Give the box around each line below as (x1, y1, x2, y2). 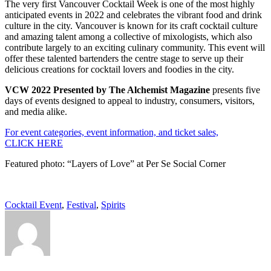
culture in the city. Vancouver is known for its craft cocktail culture (5, 20, 258, 31)
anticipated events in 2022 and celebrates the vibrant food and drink (5, 9, 262, 20)
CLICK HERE (5, 137, 63, 148)
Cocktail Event (5, 199, 62, 210)
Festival (67, 199, 96, 210)
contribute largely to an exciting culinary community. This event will (5, 42, 265, 53)
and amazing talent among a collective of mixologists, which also (5, 31, 252, 42)
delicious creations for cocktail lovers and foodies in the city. (5, 64, 234, 74)
